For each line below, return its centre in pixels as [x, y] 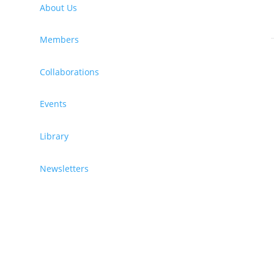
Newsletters [64, 168]
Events [53, 104]
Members [59, 40]
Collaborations [69, 72]
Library [54, 136]
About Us [58, 7]
